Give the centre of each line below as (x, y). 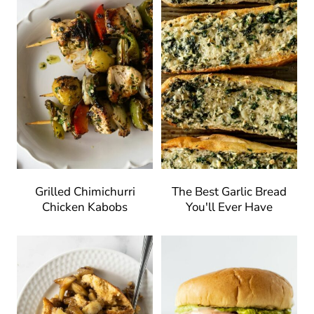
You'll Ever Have (229, 207)
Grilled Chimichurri (85, 191)
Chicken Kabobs (85, 207)
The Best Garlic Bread (229, 191)
